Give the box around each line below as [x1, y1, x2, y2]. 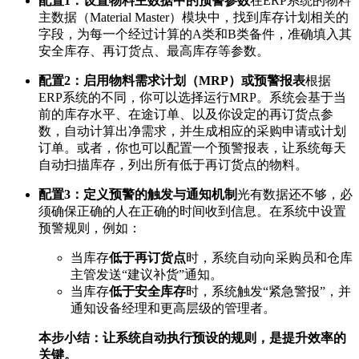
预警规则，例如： [38, 220, 141, 235]
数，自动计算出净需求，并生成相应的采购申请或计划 [38, 123, 346, 138]
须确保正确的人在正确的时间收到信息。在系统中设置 [38, 204, 346, 218]
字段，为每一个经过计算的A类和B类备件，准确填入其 [38, 26, 352, 41]
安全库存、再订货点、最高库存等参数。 [38, 43, 269, 58]
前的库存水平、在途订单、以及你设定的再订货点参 [38, 107, 333, 121]
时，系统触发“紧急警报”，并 [186, 284, 351, 298]
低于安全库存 [109, 284, 186, 298]
